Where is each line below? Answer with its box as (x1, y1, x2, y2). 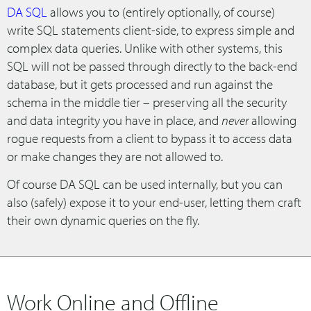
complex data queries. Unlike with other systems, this (7, 39, 283, 56)
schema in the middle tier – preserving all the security (7, 93, 287, 110)
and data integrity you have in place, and (7, 111, 221, 128)
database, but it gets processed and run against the (7, 75, 273, 92)
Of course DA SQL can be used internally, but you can (7, 175, 283, 192)
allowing (249, 111, 296, 128)
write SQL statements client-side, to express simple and (7, 21, 294, 38)
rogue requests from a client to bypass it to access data (7, 129, 292, 146)
